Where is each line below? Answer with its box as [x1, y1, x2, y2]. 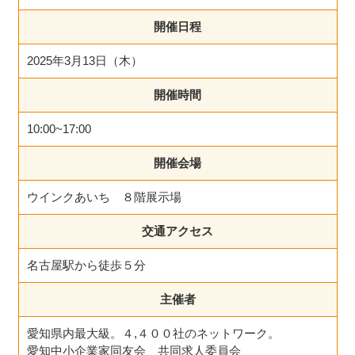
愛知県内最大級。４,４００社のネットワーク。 [26, 326, 280, 340]
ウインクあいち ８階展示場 [26, 189, 181, 204]
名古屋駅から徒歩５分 [26, 258, 146, 272]
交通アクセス [142, 223, 213, 238]
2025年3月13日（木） [26, 53, 143, 67]
